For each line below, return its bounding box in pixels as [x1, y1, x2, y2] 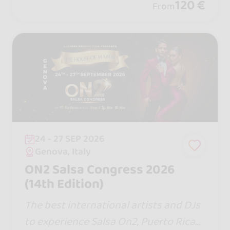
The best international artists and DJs [24, 197, 200, 214]
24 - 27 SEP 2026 [35, 131, 105, 147]
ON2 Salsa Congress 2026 [24, 159, 175, 180]
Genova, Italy [35, 144, 91, 160]
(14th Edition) [24, 173, 104, 195]
